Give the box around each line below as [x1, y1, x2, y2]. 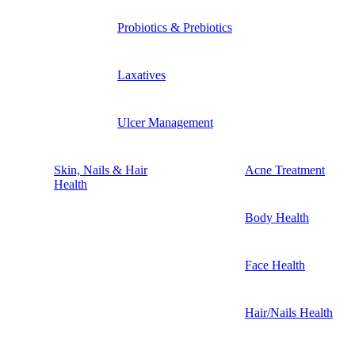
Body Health [245, 210, 309, 224]
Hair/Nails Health [245, 305, 333, 319]
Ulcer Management [117, 115, 213, 129]
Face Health [245, 258, 305, 272]
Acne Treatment [245, 162, 325, 177]
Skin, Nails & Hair [54, 162, 147, 177]
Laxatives [117, 67, 166, 82]
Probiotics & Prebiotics [117, 20, 232, 34]
